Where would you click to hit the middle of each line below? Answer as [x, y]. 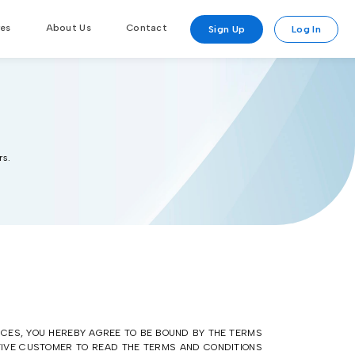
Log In [306, 29]
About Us [68, 28]
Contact [147, 28]
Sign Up [227, 29]
